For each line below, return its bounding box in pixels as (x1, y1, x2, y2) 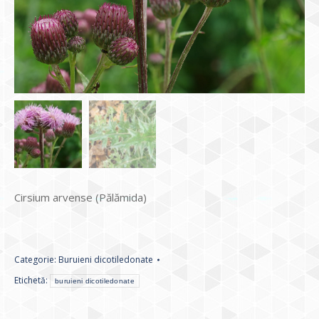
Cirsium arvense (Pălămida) (14, 189, 147, 204)
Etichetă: (14, 273, 50, 286)
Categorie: (14, 253, 58, 266)
